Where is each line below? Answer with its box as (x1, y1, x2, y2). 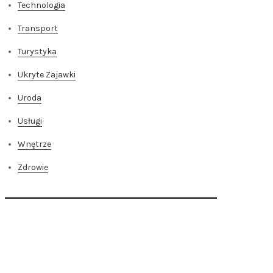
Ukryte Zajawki (18, 69, 76, 80)
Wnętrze (18, 139, 51, 149)
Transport (18, 23, 58, 34)
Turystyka (18, 46, 57, 57)
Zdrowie (18, 162, 48, 172)
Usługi (18, 116, 42, 126)
